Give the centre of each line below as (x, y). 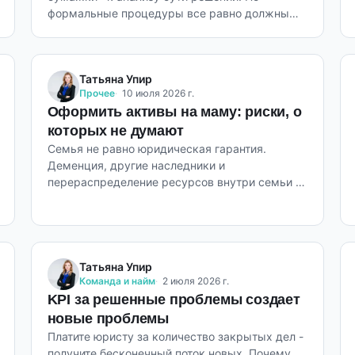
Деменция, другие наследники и (136, 165)
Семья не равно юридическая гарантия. (157, 149)
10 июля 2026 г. (158, 93)
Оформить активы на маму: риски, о (174, 112)
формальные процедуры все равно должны (168, 13)
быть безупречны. (97, 30)
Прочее (97, 93)
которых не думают (115, 131)
